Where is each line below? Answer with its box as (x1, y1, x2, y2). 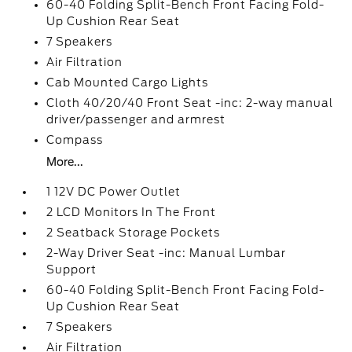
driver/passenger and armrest (46, 113, 226, 126)
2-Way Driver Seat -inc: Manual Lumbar (46, 247, 287, 259)
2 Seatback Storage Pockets (46, 226, 221, 239)
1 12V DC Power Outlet (46, 185, 181, 198)
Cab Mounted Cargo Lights (46, 76, 209, 89)
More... (46, 156, 84, 168)
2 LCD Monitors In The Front (46, 206, 217, 218)
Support (46, 263, 97, 276)
